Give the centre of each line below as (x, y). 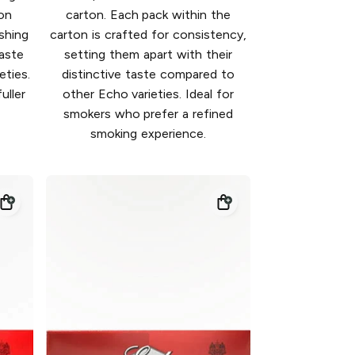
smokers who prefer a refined (148, 113)
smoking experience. (148, 133)
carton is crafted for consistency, (148, 34)
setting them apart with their (148, 54)
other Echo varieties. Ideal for (148, 94)
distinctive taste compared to (148, 74)
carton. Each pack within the (148, 14)
